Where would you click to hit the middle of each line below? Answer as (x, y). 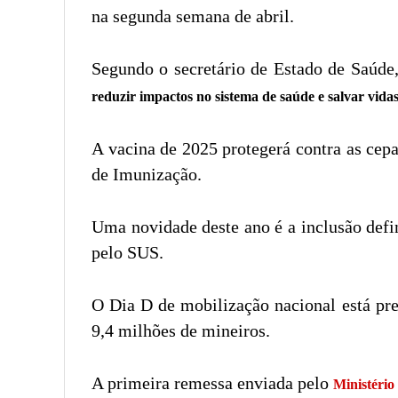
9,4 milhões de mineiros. (181, 330)
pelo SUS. (127, 252)
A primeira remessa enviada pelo (212, 382)
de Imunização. (147, 174)
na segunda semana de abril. (193, 16)
